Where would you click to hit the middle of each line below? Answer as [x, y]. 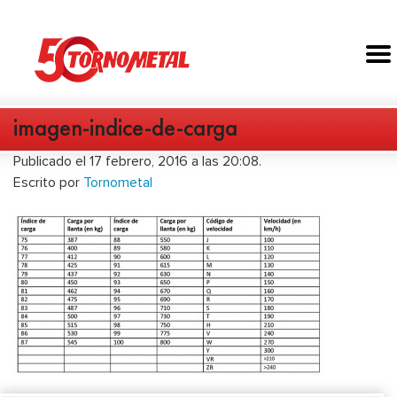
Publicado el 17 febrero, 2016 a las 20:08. [137, 162]
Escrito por [48, 183]
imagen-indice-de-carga [125, 128]
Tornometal [118, 183]
